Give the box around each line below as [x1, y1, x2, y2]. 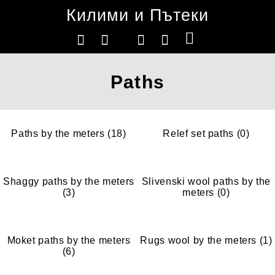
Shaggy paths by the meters [3, 176, 134, 187]
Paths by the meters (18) [11, 128, 126, 139]
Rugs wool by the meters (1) [140, 235, 273, 246]
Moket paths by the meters [7, 235, 131, 246]
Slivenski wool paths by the [141, 176, 271, 187]
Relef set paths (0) [163, 128, 250, 139]
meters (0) [182, 187, 230, 198]
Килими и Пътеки [66, 6, 209, 25]
